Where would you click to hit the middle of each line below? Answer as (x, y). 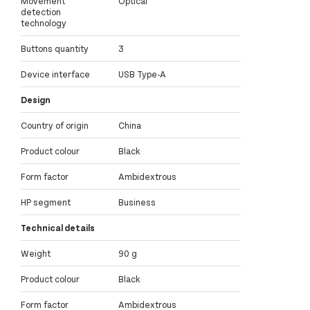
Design (36, 99)
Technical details (58, 227)
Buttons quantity (55, 48)
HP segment (46, 202)
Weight (36, 253)
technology (44, 22)
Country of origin (55, 125)
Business (137, 202)
